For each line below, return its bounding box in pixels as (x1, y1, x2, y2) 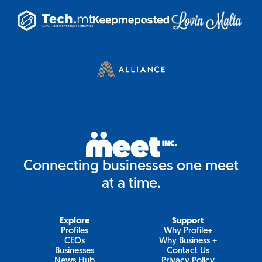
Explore (59, 217, 89, 226)
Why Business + (158, 237, 217, 246)
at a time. (101, 177, 161, 192)
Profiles (60, 227, 88, 236)
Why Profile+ (163, 227, 212, 236)
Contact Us (166, 247, 209, 256)
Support (172, 217, 204, 226)
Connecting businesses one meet (23, 159, 239, 174)
